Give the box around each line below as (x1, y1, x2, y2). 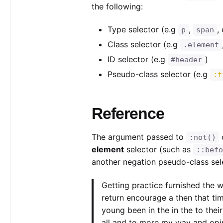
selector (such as (123, 144, 193, 155)
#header (170, 55, 202, 65)
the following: (91, 1, 143, 11)
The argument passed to (91, 132, 186, 142)
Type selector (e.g (107, 24, 178, 35)
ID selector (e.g (107, 54, 168, 65)
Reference (91, 105, 164, 123)
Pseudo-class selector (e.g (107, 69, 210, 80)
